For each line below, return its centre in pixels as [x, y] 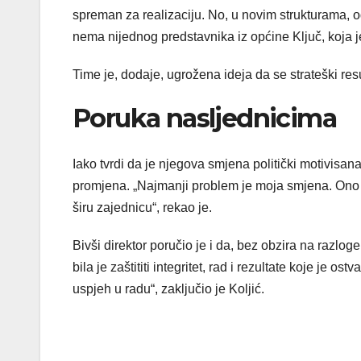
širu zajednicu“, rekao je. [142, 207]
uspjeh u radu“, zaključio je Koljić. [168, 288]
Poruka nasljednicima [204, 118]
